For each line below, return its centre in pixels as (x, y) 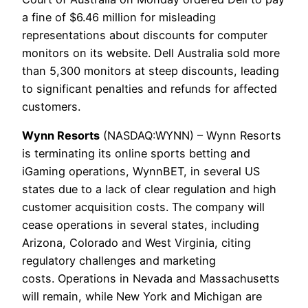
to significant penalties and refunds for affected (150, 88)
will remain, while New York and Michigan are (142, 296)
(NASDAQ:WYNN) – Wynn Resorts (190, 135)
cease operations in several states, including (141, 224)
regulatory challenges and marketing (119, 260)
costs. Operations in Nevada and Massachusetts (151, 278)
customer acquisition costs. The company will (143, 207)
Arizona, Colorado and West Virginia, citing (136, 242)
